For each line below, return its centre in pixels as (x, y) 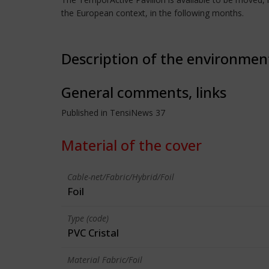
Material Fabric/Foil (105, 260)
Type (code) (88, 218)
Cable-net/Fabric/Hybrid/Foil (121, 177)
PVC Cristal (93, 233)
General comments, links (144, 92)
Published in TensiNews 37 (113, 113)
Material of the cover (131, 145)
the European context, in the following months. (153, 13)
